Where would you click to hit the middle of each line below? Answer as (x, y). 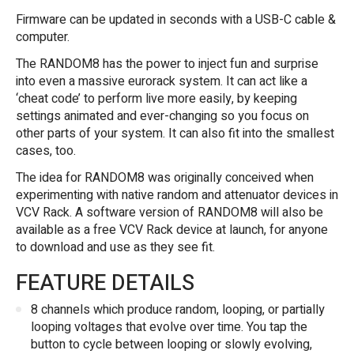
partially (303, 310)
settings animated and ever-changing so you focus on (162, 116)
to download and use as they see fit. (115, 247)
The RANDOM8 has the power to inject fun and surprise (167, 64)
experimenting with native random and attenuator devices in (177, 195)
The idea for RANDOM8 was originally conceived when (165, 177)
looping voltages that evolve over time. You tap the (169, 328)
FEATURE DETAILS (105, 284)
